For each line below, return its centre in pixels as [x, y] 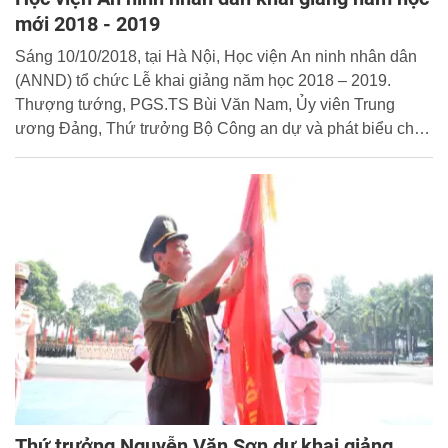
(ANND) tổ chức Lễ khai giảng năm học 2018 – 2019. [203, 81]
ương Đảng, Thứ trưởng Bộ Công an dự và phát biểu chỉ [216, 129]
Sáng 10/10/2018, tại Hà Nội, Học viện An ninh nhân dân [216, 57]
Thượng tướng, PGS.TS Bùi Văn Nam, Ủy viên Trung [205, 105]
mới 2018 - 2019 [87, 24]
